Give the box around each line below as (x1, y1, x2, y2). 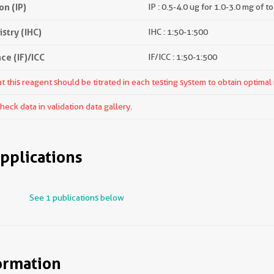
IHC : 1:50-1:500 (148, 27, 208, 37)
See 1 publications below (29, 193, 124, 202)
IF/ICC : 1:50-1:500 (148, 52, 217, 62)
